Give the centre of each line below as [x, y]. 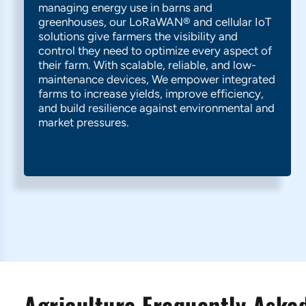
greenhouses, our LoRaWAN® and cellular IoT [155, 22]
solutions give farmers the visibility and [138, 36]
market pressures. [84, 122]
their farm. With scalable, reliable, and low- [147, 65]
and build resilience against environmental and [156, 108]
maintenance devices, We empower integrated [157, 79]
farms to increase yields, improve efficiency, [151, 94]
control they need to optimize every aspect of [155, 51]
